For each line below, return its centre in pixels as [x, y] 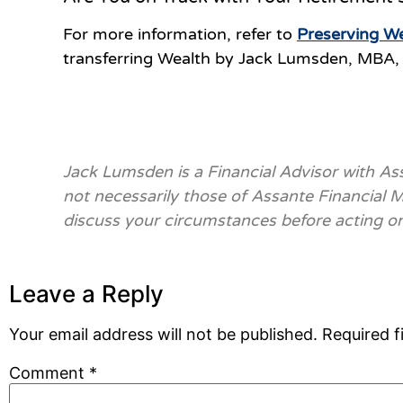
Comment [49, 372]
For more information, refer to [178, 35]
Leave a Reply [86, 294]
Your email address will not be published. [163, 335]
